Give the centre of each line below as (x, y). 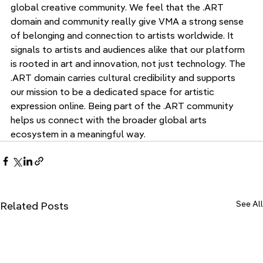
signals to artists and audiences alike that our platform (129, 50)
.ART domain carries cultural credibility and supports (124, 78)
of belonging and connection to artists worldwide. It (123, 36)
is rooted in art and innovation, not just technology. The (129, 64)
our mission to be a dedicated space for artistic (114, 92)
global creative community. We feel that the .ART (118, 7)
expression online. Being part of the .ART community (123, 106)
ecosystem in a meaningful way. (78, 134)
